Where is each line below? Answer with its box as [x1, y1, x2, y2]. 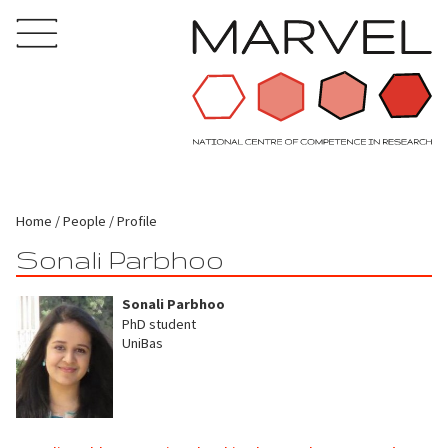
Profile [117, 211, 157, 230]
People [63, 211, 106, 230]
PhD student [122, 314, 197, 333]
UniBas [122, 334, 164, 353]
